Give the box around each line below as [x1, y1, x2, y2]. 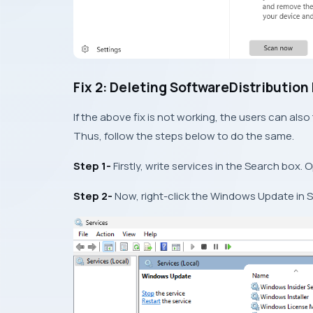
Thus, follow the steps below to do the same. [73, 129, 294, 144]
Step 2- [73, 189, 112, 204]
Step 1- [73, 159, 111, 174]
